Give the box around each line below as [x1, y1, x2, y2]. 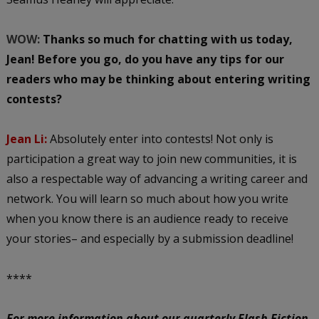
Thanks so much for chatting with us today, [39, 31, 293, 47]
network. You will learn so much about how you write [6, 190, 288, 206]
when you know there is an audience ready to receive [6, 210, 288, 226]
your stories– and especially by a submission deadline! [6, 230, 293, 246]
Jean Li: [6, 130, 47, 147]
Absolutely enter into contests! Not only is [49, 130, 273, 147]
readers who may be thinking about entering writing [6, 70, 310, 87]
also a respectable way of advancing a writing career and [6, 170, 308, 187]
